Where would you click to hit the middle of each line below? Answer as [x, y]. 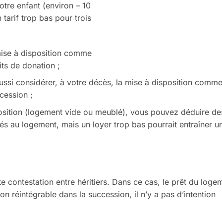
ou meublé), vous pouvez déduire [147, 112]
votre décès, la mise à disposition [131, 83]
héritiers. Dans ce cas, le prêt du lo [142, 182]
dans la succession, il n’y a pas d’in [125, 194]
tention [203, 194]
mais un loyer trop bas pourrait [120, 124]
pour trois [73, 18]
